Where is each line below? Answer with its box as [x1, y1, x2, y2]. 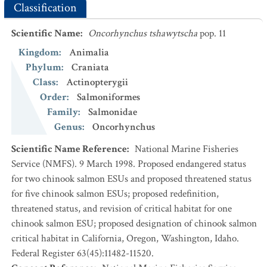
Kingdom [18, 46, 59, 59]
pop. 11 [197, 27, 226, 40]
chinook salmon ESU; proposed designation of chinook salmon [11, 217, 257, 230]
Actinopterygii [66, 76, 128, 89]
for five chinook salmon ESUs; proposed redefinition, [11, 187, 219, 200]
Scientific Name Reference [11, 142, 127, 156]
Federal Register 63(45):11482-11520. [11, 247, 154, 260]
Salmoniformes [77, 91, 140, 104]
